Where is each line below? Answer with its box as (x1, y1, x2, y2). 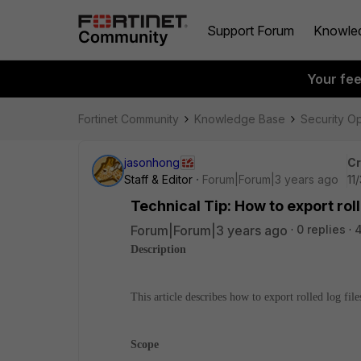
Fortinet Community (78, 112, 179, 126)
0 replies (297, 222, 346, 236)
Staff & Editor (124, 172, 193, 186)
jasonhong (124, 156, 180, 169)
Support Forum (207, 22, 294, 39)
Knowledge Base (194, 112, 285, 126)
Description (131, 243, 186, 255)
